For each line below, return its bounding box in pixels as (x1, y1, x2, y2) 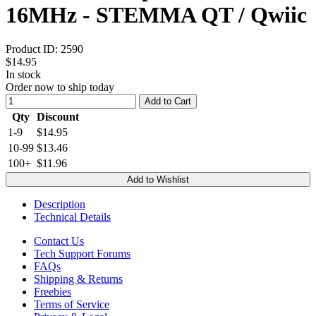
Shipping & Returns (34, 273, 123, 285)
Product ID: (6, 43, 61, 55)
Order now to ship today (6, 81, 114, 93)
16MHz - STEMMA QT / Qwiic (6, 1, 307, 28)
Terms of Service (34, 298, 109, 310)
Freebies (34, 286, 71, 298)
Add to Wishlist (127, 174, 189, 185)
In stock (6, 68, 41, 80)
